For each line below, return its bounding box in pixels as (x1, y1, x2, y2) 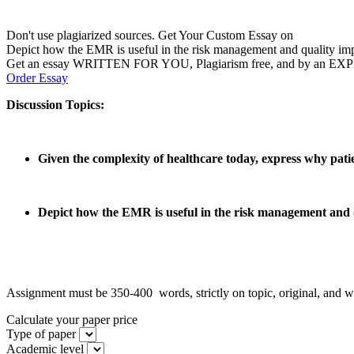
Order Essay (6, 70, 68, 85)
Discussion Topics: (6, 97, 104, 111)
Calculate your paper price (6, 312, 137, 326)
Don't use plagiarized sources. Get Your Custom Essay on (6, 28, 293, 42)
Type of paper (6, 326, 76, 341)
